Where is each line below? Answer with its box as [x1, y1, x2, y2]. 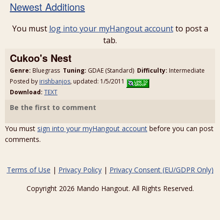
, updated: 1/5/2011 [70, 77, 126, 85]
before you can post [147, 124, 214, 134]
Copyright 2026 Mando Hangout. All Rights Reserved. [26, 184, 194, 193]
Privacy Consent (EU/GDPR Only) [109, 165, 214, 175]
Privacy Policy [58, 165, 102, 175]
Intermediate [167, 66, 205, 75]
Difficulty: [137, 66, 167, 75]
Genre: [10, 66, 31, 75]
